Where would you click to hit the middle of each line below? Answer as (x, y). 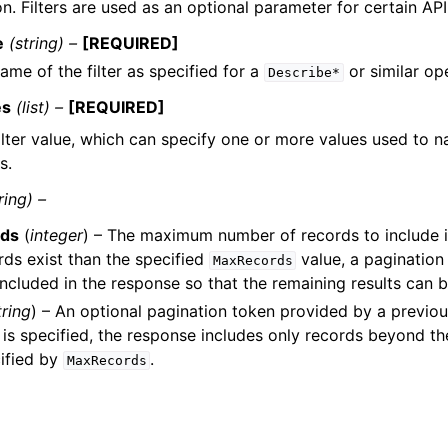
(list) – (40, 107)
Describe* (303, 72)
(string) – (43, 43)
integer (56, 235)
